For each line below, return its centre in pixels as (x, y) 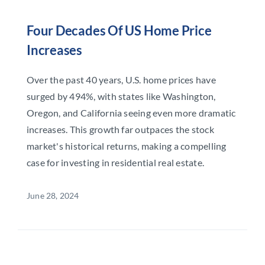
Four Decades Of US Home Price (119, 30)
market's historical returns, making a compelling (126, 146)
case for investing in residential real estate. (115, 162)
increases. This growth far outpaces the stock (120, 129)
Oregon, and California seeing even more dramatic (131, 112)
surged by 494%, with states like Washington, (121, 96)
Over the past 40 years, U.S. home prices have (121, 79)
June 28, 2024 (53, 195)
